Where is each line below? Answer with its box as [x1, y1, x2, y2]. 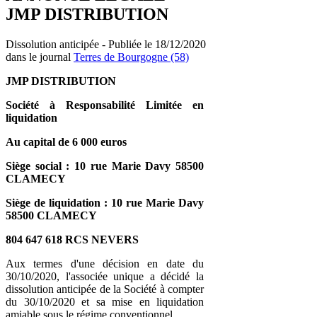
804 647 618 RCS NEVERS [6, 233, 139, 246]
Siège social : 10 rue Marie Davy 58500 [6, 159, 204, 172]
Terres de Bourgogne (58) [74, 50, 189, 63]
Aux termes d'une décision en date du [6, 257, 204, 270]
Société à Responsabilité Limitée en [6, 98, 204, 111]
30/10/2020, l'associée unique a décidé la [6, 270, 204, 282]
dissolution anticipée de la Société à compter [6, 282, 204, 295]
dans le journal [6, 50, 74, 63]
